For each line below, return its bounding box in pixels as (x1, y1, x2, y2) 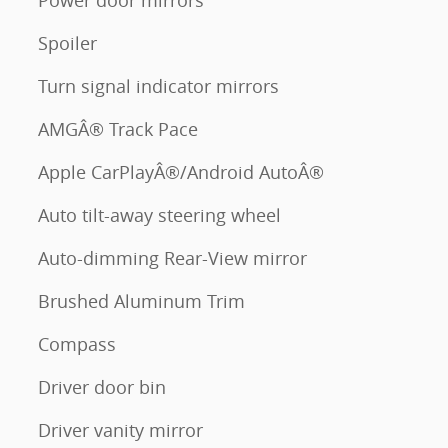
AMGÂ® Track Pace (38, 117, 198, 142)
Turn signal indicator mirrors (38, 74, 279, 99)
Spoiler (38, 31, 97, 56)
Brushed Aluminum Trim (38, 289, 245, 314)
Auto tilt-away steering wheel (38, 203, 281, 228)
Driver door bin (38, 375, 166, 400)
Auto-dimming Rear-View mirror (38, 246, 307, 271)
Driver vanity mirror (38, 418, 203, 443)
